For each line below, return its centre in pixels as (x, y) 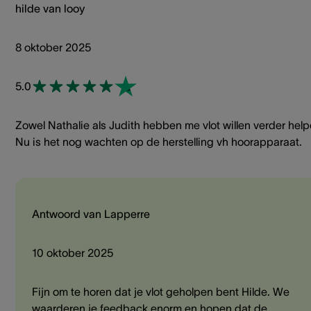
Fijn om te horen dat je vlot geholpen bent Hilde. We (161, 292)
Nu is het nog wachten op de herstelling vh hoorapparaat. (159, 142)
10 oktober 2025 (73, 253)
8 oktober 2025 (53, 48)
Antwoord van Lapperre (91, 214)
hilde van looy (50, 9)
